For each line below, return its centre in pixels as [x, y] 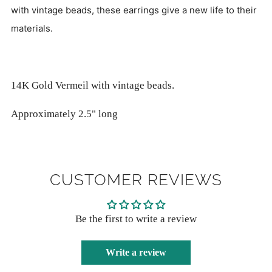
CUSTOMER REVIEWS [136, 180]
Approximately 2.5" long [64, 114]
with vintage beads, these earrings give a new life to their [134, 11]
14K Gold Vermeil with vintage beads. [93, 86]
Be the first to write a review [136, 219]
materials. [32, 29]
